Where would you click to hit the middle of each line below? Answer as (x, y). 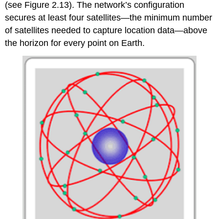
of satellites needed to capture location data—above (106, 31)
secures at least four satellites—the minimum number (109, 18)
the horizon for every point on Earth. (75, 43)
